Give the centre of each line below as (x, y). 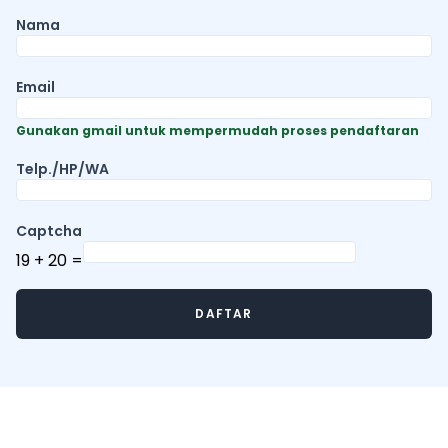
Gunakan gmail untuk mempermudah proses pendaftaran (217, 131)
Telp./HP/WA (62, 169)
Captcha (49, 231)
